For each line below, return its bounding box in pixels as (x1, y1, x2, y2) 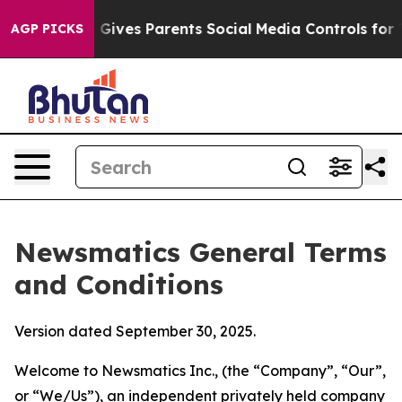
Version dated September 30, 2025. (14, 322, 256, 340)
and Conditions (14, 267, 223, 301)
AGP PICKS (11, 21, 83, 37)
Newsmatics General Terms (14, 235, 387, 269)
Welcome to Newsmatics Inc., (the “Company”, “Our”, (14, 362, 386, 380)
